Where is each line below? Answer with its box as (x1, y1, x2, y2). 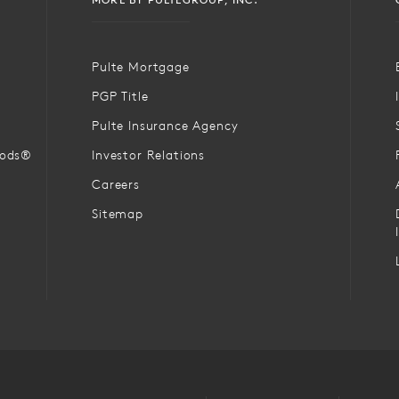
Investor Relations (92, 146, 206, 163)
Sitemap (92, 205, 143, 222)
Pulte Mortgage (92, 58, 190, 75)
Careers (92, 175, 140, 192)
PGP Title (92, 87, 149, 104)
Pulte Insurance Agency (92, 117, 239, 134)
